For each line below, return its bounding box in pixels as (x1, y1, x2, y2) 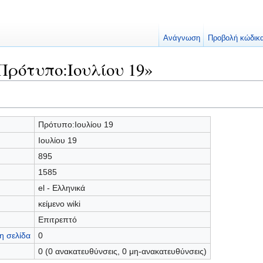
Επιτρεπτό (38, 214, 77, 224)
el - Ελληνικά (38, 183, 85, 193)
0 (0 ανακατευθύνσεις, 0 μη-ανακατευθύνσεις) (38, 246, 207, 256)
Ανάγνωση (163, 33, 200, 42)
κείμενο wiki (38, 198, 80, 208)
